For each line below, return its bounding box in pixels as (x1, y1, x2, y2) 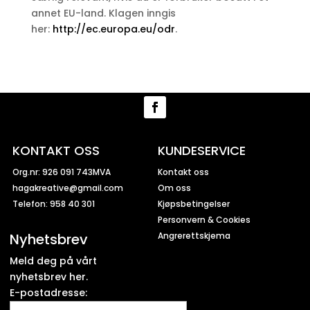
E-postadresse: (10, 286, 88, 300)
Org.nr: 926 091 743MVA (12, 166, 111, 179)
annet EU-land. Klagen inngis (30, 6, 176, 21)
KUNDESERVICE (158, 142, 246, 160)
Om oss (158, 182, 191, 194)
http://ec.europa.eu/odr (52, 22, 175, 37)
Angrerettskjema (158, 230, 230, 242)
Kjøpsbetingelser (158, 198, 230, 210)
